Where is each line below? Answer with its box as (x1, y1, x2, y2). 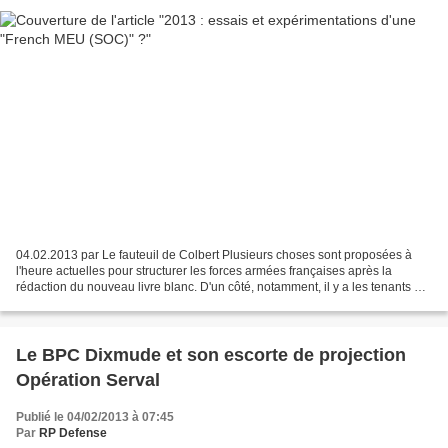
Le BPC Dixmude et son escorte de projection (16, 344, 406, 365)
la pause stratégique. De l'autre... (16, 295, 194, 310)
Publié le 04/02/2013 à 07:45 (16, 409, 174, 424)
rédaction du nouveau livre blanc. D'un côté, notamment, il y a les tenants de (16, 279, 428, 294)
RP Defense (39, 425, 107, 440)
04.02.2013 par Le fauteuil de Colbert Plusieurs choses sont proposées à (16, 247, 412, 262)
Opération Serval (16, 369, 160, 390)
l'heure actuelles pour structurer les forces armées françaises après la (16, 263, 392, 278)
